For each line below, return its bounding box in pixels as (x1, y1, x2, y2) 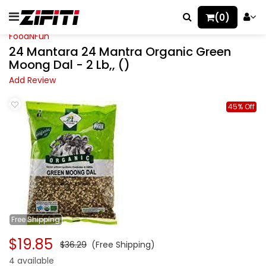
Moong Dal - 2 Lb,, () (9, 56, 130, 73)
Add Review (9, 74, 56, 86)
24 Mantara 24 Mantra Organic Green (9, 43, 231, 60)
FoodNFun (9, 30, 49, 42)
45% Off (228, 102, 255, 112)
